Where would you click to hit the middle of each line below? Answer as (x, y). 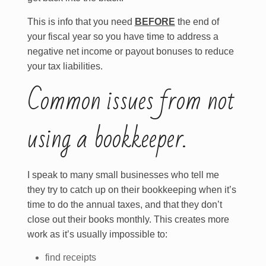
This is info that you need (81, 22)
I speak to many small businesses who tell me (123, 175)
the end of (197, 22)
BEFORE (155, 22)
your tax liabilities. (65, 66)
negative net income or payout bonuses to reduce (130, 51)
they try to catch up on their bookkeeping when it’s (132, 190)
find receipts (70, 257)
